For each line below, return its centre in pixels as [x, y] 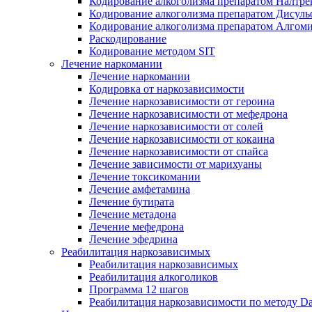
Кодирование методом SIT [152, 51]
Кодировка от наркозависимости [167, 89]
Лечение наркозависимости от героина [182, 101]
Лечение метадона [133, 214]
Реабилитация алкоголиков [154, 277]
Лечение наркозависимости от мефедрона [188, 114]
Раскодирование [128, 39]
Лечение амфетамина [140, 189]
